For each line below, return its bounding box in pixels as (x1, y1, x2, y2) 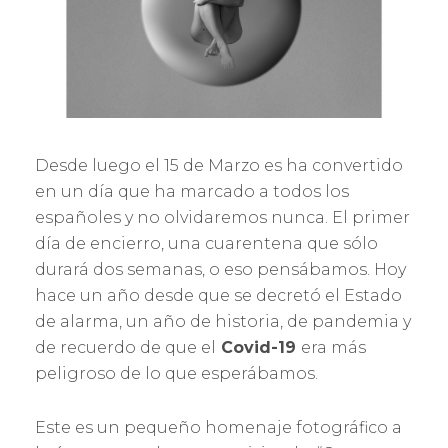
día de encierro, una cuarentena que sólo (35, 234, 378, 253)
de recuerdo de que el (35, 338, 216, 357)
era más (301, 338, 366, 357)
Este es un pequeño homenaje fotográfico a (35, 418, 402, 437)
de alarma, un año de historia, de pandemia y (35, 312, 411, 331)
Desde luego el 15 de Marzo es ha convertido (35, 156, 403, 175)
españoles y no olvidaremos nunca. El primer (35, 208, 410, 227)
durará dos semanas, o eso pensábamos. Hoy (35, 260, 406, 279)
